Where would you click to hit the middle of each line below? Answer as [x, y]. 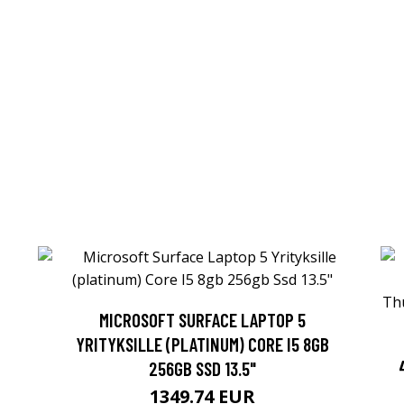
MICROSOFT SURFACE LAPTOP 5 [202, 320]
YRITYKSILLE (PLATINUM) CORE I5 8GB [202, 344]
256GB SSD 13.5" [202, 369]
